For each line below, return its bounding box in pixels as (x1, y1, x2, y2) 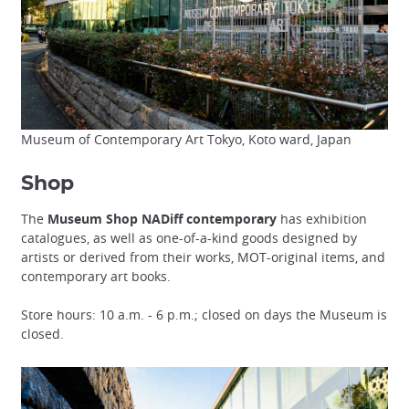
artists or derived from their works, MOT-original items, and (21, 247, 385, 266)
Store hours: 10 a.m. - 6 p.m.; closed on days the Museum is (21, 305, 387, 323)
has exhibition (277, 209, 367, 227)
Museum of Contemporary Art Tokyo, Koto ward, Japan (21, 130, 351, 148)
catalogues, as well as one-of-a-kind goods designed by (21, 228, 357, 246)
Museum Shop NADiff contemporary (47, 209, 277, 227)
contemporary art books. (21, 267, 171, 285)
